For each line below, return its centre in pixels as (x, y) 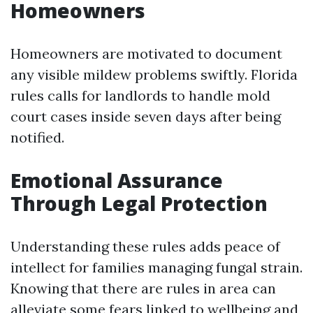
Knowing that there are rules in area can (143, 288)
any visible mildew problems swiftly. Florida (154, 74)
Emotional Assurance (117, 180)
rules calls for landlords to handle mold (140, 95)
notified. (37, 137)
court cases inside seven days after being (146, 116)
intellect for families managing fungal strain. (156, 267)
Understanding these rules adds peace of (145, 246)
